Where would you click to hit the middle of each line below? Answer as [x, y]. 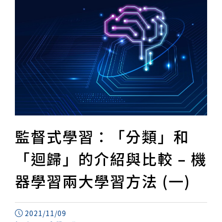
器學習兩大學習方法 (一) [103, 181]
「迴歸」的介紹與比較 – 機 [111, 159]
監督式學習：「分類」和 [102, 137]
